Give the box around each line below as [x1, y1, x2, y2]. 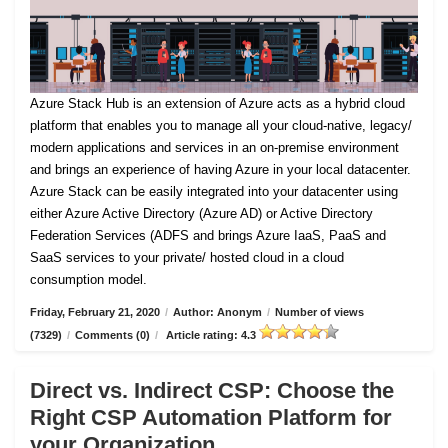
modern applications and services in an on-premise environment [30, 140, 399, 155]
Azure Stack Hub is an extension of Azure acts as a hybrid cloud [30, 96, 405, 111]
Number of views [275, 306, 364, 318]
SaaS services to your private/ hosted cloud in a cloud [30, 250, 344, 265]
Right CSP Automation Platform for [30, 405, 392, 430]
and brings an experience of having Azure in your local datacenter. [30, 162, 411, 177]
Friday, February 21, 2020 [30, 306, 160, 318]
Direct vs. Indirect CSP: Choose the [30, 378, 394, 403]
